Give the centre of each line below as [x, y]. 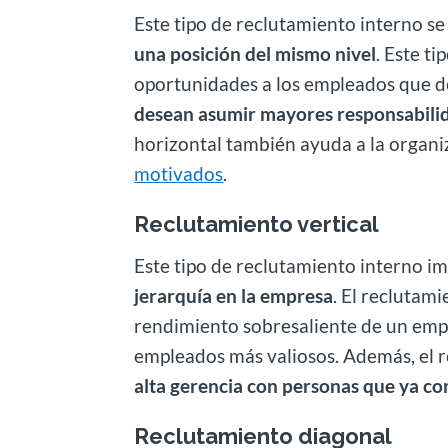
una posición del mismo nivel [255, 53]
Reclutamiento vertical [257, 223]
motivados [179, 173]
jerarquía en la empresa [234, 295]
